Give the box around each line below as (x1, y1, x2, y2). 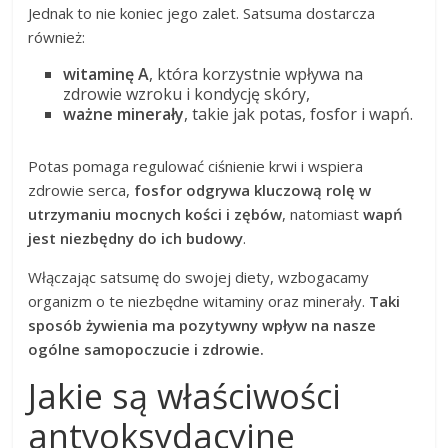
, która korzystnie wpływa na (149, 63, 364, 86)
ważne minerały (63, 103, 185, 126)
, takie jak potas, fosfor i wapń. (184, 103, 414, 126)
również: (28, 27, 86, 48)
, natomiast (282, 204, 364, 225)
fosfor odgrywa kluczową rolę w (134, 180, 372, 201)
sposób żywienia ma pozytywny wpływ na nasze (28, 315, 377, 336)
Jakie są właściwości (28, 373, 342, 420)
